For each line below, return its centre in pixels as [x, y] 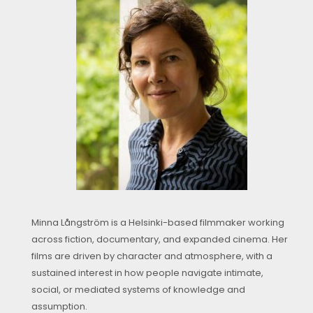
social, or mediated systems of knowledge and [138, 290]
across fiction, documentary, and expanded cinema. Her [160, 240]
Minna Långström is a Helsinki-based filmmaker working [158, 223]
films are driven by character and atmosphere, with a [152, 256]
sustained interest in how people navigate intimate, [147, 273]
